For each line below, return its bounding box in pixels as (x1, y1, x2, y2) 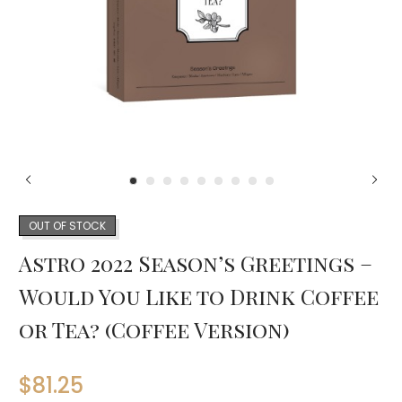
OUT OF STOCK (29, 218, 106, 233)
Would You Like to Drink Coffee (19, 282, 379, 310)
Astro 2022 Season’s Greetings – (19, 249, 372, 277)
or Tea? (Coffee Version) (19, 315, 290, 344)
